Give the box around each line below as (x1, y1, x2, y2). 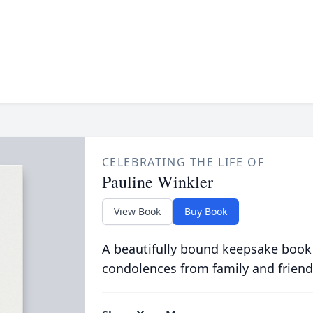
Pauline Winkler (101, 170, 213, 193)
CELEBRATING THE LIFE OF (101, 154, 265, 170)
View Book (113, 205, 161, 218)
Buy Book (184, 205, 227, 218)
